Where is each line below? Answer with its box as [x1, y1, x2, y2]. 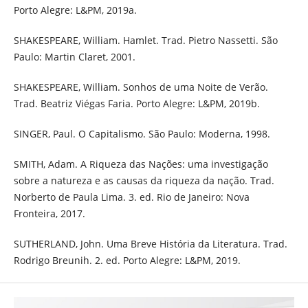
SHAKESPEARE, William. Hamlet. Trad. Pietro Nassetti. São [13, 34, 278, 47]
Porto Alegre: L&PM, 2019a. [13, 3, 137, 17]
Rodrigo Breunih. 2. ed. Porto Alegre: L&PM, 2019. [13, 254, 241, 267]
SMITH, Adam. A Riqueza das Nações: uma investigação [13, 157, 268, 171]
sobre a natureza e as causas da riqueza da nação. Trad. [13, 174, 274, 188]
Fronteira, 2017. [13, 207, 85, 221]
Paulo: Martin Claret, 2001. [13, 50, 135, 64]
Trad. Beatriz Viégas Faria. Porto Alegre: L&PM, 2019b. [13, 97, 260, 111]
